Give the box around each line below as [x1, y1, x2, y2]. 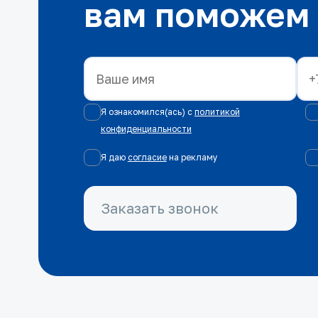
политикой [194, 106, 240, 118]
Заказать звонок [100, 199, 219, 217]
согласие [127, 152, 167, 163]
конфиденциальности [100, 124, 192, 135]
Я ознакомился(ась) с [100, 106, 192, 118]
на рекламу [168, 152, 218, 163]
